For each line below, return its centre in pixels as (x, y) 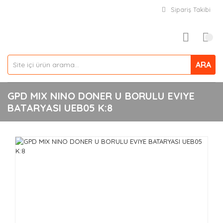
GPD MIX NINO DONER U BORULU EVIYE (101, 96)
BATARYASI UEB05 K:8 (60, 108)
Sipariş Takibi (191, 9)
